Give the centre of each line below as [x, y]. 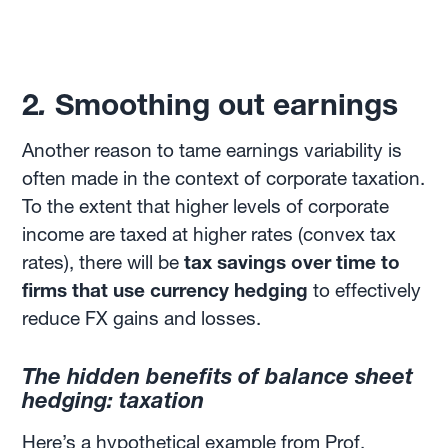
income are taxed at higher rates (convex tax [209, 234]
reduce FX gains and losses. [142, 318]
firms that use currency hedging [168, 290]
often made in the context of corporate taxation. [224, 178]
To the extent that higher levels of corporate [206, 206]
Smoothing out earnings [227, 104]
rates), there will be [101, 262]
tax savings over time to [290, 262]
